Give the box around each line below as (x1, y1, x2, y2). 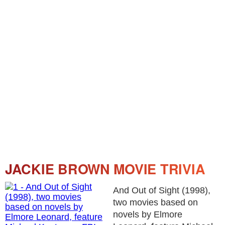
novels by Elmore (113, 209, 182, 219)
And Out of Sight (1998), (113, 185, 210, 195)
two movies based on (113, 197, 198, 207)
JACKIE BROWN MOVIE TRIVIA (5, 159, 205, 178)
